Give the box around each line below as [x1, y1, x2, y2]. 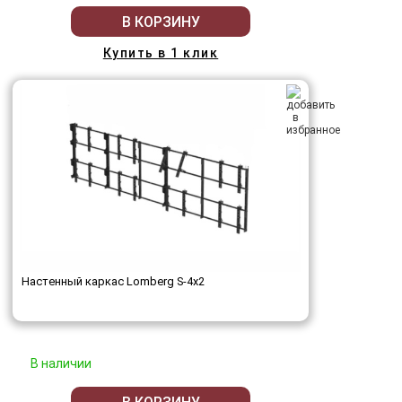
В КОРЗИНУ [121, 13, 200, 31]
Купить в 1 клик [102, 46, 219, 61]
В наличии [31, 356, 92, 371]
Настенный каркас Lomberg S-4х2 [22, 275, 205, 289]
